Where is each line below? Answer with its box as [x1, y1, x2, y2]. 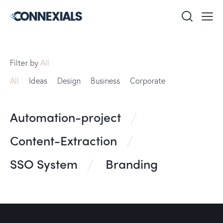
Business [91, 75, 120, 86]
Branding [106, 154, 158, 173]
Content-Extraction [10, 131, 117, 149]
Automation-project [10, 108, 121, 126]
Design [57, 75, 81, 86]
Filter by [10, 57, 40, 68]
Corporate [130, 75, 166, 86]
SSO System [10, 154, 78, 173]
